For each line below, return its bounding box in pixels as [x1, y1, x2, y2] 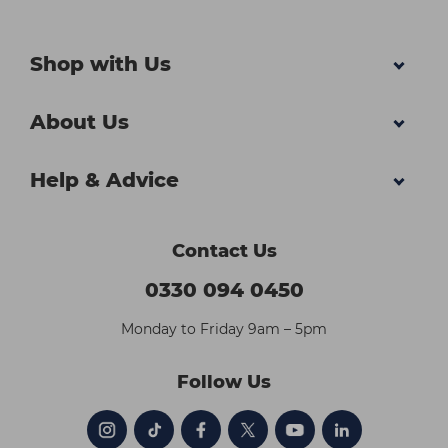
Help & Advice [30, 167, 179, 192]
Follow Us [177, 370, 271, 393]
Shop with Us [30, 51, 171, 76]
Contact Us [171, 239, 277, 262]
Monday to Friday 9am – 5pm [121, 319, 327, 338]
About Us [30, 109, 129, 134]
